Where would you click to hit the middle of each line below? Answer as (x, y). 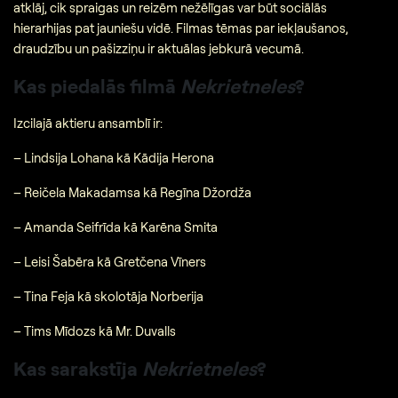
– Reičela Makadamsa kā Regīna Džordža (132, 192)
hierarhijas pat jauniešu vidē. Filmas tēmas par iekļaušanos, (181, 28)
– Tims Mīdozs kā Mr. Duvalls (95, 330)
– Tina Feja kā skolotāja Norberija (108, 296)
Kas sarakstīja (78, 368)
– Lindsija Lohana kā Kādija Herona (114, 157)
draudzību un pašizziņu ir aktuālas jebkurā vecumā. (159, 49)
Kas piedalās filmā (97, 86)
